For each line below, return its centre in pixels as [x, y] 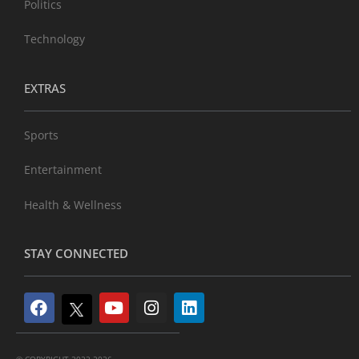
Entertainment [63, 170]
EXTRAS [45, 88]
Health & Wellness [73, 204]
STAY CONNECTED [76, 254]
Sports [41, 135]
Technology [54, 39]
